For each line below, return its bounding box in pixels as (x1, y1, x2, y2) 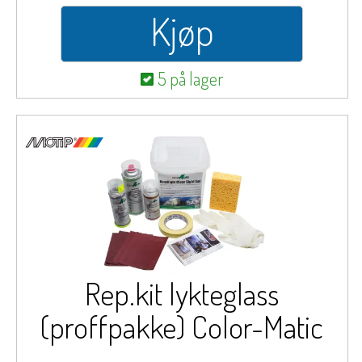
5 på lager (158, 67, 224, 90)
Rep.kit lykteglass (85, 274, 280, 313)
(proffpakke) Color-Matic (40, 307, 324, 346)
